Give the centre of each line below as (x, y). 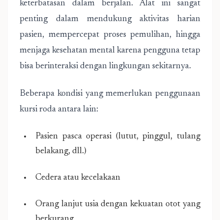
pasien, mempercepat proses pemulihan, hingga (110, 35)
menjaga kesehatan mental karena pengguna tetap (110, 51)
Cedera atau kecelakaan (78, 178)
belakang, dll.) (61, 151)
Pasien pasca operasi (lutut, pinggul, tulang (118, 137)
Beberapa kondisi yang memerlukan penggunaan (110, 94)
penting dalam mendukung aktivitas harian (110, 19)
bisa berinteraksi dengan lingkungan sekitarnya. (105, 66)
